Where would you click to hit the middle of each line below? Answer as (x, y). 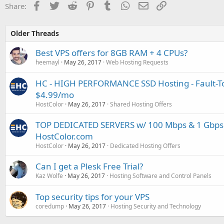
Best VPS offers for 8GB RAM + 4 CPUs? (111, 52)
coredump (50, 206)
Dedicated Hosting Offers (145, 145)
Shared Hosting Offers (141, 104)
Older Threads (35, 33)
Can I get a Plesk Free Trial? (89, 166)
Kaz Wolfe (49, 175)
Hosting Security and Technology (156, 206)
